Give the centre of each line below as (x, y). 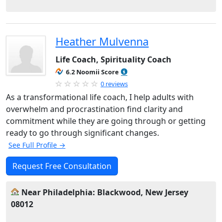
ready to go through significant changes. (83, 133)
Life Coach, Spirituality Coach (113, 59)
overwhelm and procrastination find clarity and (94, 109)
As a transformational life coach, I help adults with (100, 97)
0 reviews (114, 84)
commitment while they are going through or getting (106, 121)
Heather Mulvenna (102, 41)
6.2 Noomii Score (92, 72)
